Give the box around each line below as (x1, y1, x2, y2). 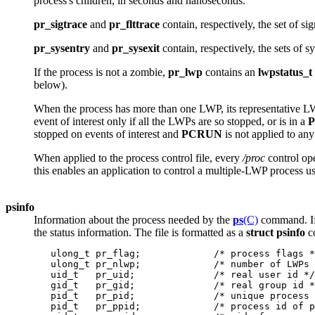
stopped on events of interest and (34, 128, 181, 141)
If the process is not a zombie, (34, 66, 168, 79)
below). (34, 79, 67, 91)
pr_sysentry (34, 42, 90, 55)
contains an (202, 66, 258, 79)
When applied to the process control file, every (34, 152, 243, 165)
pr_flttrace (109, 18, 160, 31)
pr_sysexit (112, 42, 160, 55)
